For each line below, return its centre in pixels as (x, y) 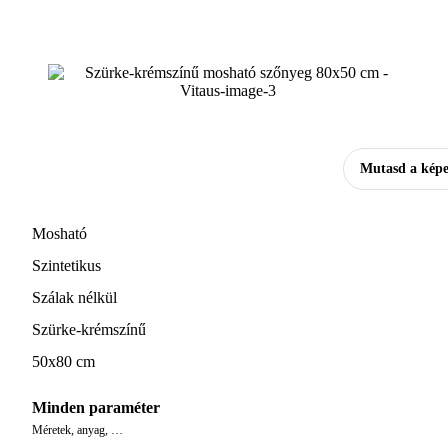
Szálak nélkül (74, 298)
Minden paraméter (96, 407)
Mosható (59, 234)
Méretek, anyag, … (77, 429)
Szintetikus (66, 266)
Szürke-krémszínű (89, 330)
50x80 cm (63, 362)
